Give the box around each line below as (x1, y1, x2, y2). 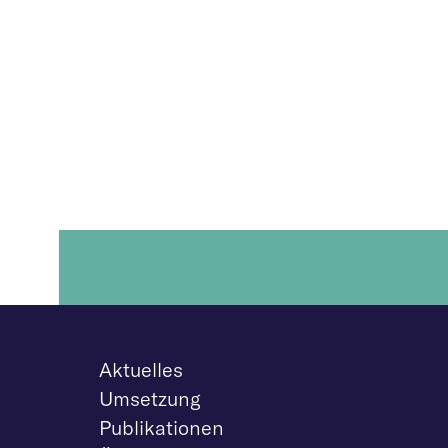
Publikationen (99, 415, 224, 440)
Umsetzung (99, 386, 201, 411)
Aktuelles (99, 357, 183, 382)
